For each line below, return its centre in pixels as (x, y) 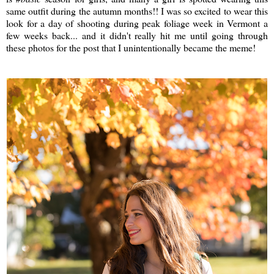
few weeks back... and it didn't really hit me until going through (137, 35)
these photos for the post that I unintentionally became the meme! (131, 47)
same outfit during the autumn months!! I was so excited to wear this (137, 10)
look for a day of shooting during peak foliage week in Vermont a (137, 23)
